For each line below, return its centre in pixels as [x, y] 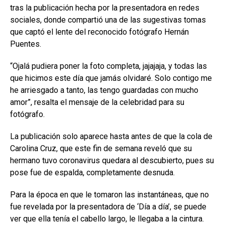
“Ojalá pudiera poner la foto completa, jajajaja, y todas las [108, 66]
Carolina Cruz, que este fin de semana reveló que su [101, 149]
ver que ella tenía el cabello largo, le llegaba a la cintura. [107, 219]
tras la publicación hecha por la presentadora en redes [105, 8]
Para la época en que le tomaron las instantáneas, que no [109, 195]
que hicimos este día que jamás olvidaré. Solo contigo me [111, 78]
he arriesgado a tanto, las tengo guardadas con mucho [104, 90]
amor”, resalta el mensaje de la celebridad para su [97, 102]
